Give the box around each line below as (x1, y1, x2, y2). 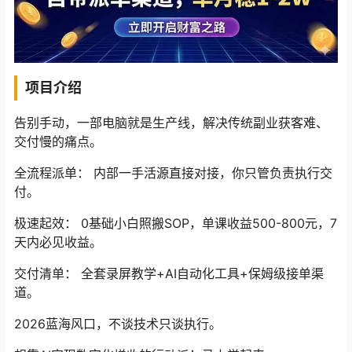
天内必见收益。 (14, 234, 102, 251)
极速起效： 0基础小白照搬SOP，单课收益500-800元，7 (14, 215, 337, 232)
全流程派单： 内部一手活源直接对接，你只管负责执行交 (14, 165, 332, 181)
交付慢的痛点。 (14, 134, 102, 150)
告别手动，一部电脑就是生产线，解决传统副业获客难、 (14, 115, 328, 131)
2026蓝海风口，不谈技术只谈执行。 (14, 316, 222, 332)
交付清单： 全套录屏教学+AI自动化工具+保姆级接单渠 (14, 266, 324, 282)
